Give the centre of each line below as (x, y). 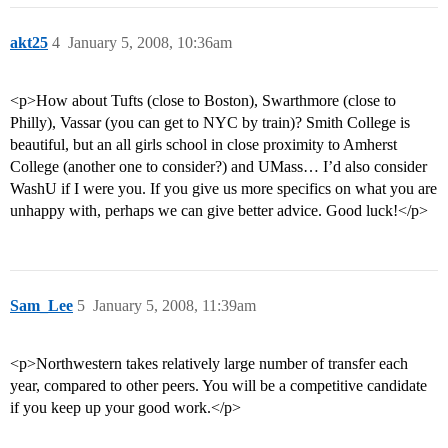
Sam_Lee (41, 306)
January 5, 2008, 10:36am (150, 43)
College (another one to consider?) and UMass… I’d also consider (218, 167)
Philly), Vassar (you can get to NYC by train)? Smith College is (210, 123)
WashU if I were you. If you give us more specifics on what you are (223, 189)
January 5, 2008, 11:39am (174, 306)
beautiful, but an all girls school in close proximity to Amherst (203, 145)
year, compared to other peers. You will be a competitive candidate (218, 386)
